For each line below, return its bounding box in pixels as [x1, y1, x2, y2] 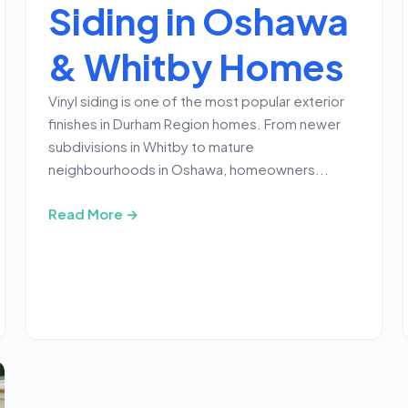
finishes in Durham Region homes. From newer [48, 114, 342, 132]
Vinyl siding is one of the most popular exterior [48, 91, 345, 109]
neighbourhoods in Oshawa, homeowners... [48, 159, 330, 178]
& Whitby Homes [48, 42, 345, 89]
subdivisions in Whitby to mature [48, 137, 255, 155]
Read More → [48, 204, 139, 222]
